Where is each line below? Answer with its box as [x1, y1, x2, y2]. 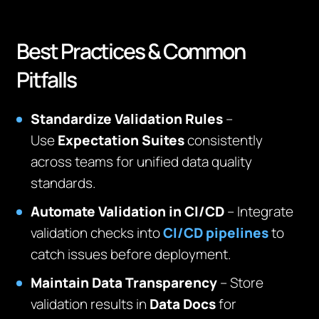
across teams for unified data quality [31, 152, 253, 171]
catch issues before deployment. [31, 245, 232, 263]
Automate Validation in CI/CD [31, 202, 225, 221]
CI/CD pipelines [163, 224, 269, 242]
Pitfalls [16, 65, 76, 94]
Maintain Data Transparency [31, 273, 218, 292]
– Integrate [224, 202, 294, 221]
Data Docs [150, 295, 216, 313]
